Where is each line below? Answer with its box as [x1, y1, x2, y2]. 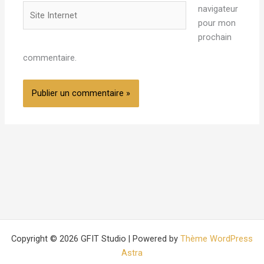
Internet [22, 16, 53, 28]
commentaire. [23, 52, 77, 63]
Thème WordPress [180, 233, 253, 244]
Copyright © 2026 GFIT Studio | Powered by [11, 233, 180, 244]
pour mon [197, 18, 236, 29]
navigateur [197, 4, 238, 15]
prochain [197, 32, 232, 43]
